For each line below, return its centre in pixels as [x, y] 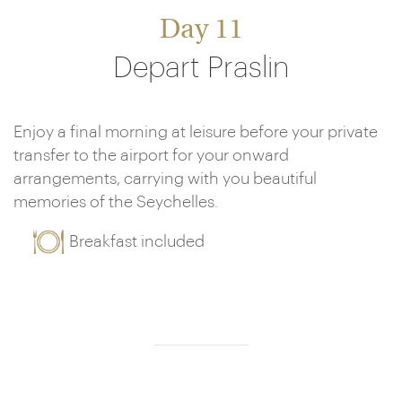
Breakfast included [137, 241]
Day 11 [201, 31]
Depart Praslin [201, 68]
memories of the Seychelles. [116, 202]
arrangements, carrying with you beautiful [165, 179]
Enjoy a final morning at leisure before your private [196, 132]
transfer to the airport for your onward [151, 155]
